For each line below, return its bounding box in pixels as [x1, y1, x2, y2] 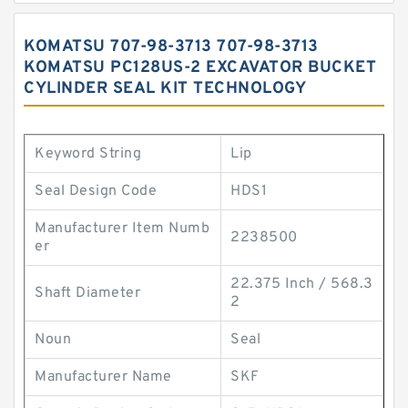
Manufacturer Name [35, 368, 172, 386]
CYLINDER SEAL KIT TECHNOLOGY [24, 78, 306, 99]
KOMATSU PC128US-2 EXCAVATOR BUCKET [24, 57, 376, 78]
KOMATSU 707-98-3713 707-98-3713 [24, 36, 319, 57]
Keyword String [35, 145, 141, 163]
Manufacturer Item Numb [35, 219, 209, 238]
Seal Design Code [35, 182, 157, 200]
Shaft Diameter [35, 284, 140, 302]
